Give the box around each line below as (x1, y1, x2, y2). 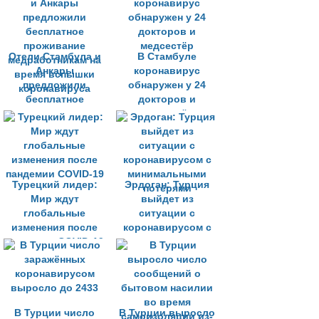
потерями (142, 251, 192, 261)
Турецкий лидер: (11, 179, 98, 190)
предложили (23, 80, 86, 90)
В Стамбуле (137, 51, 197, 62)
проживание (23, 108, 85, 119)
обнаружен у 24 (128, 80, 206, 90)
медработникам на (8, 122, 101, 133)
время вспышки (14, 137, 95, 147)
